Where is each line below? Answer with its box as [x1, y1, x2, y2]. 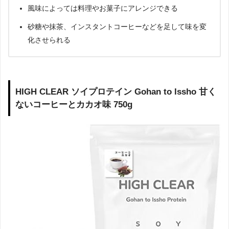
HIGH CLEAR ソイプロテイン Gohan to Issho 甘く [15, 86, 216, 97]
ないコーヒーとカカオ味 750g [15, 99, 132, 110]
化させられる [28, 35, 71, 44]
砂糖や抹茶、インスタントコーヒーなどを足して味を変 [28, 22, 207, 31]
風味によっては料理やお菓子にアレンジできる [28, 4, 178, 12]
